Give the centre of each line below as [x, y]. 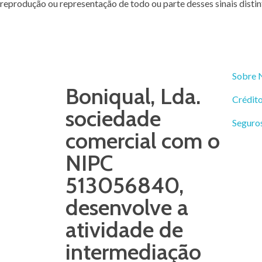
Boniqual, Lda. [133, 96]
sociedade [113, 118]
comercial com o [143, 141]
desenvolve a [127, 207]
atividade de [124, 230]
